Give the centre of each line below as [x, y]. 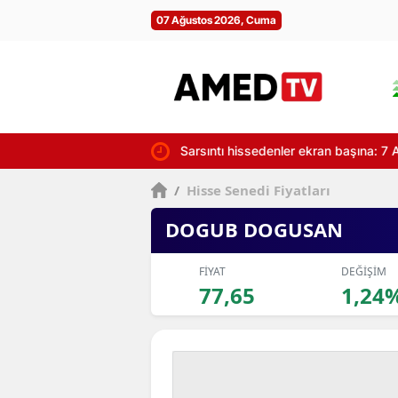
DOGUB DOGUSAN [254, 229]
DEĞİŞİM [363, 271]
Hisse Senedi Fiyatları [257, 190]
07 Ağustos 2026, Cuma [216, 20]
